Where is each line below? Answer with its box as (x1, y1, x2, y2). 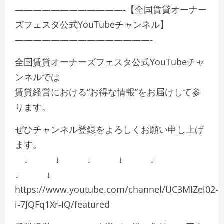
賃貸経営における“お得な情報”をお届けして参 (15, 86, 201, 98)
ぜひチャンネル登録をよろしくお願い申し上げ (15, 123, 204, 135)
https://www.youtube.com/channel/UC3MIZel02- (15, 183, 218, 195)
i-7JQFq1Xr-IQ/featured (15, 198, 110, 210)
